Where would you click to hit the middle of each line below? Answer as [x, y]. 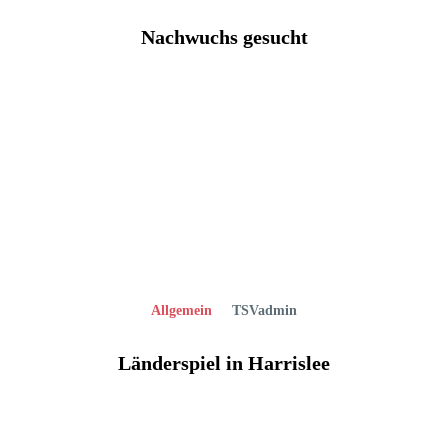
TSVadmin [264, 310]
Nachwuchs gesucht [224, 37]
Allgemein [181, 310]
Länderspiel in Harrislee [224, 362]
